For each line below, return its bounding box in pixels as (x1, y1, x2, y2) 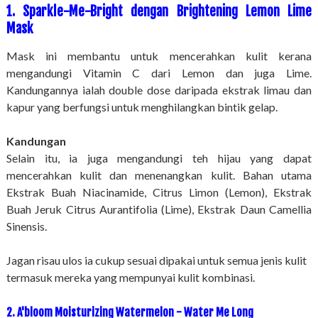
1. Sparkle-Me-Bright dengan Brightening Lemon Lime (6, 3, 312, 21)
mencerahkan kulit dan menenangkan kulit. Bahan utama (6, 168, 312, 182)
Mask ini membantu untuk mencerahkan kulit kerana (6, 49, 312, 63)
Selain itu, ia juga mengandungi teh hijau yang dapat (6, 151, 312, 165)
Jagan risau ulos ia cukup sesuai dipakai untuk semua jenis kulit (6, 253, 307, 268)
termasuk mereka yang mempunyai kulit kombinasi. (6, 270, 255, 285)
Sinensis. (6, 219, 47, 234)
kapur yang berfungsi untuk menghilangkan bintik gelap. (6, 100, 278, 114)
